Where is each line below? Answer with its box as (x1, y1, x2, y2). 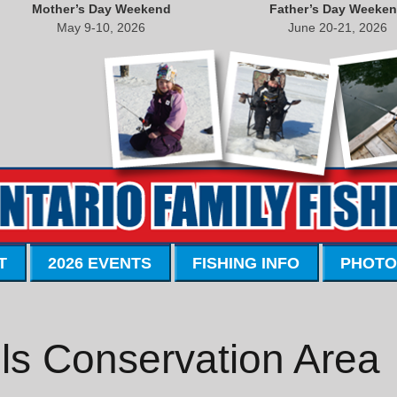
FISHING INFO (192, 254, 300, 273)
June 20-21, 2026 (287, 20, 387, 35)
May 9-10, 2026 (57, 20, 145, 35)
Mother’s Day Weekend (31, 2, 171, 16)
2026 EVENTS (48, 254, 152, 273)
